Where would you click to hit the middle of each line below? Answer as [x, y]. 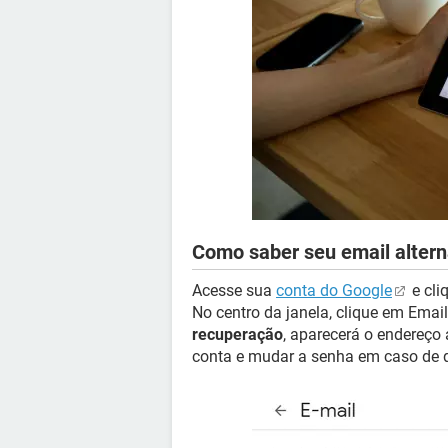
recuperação [237, 334]
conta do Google [334, 290]
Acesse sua [234, 290]
